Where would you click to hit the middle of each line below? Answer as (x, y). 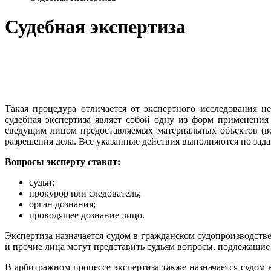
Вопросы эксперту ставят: (63, 162)
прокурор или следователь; (85, 193)
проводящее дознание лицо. (87, 215)
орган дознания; (62, 204)
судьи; (42, 182)
